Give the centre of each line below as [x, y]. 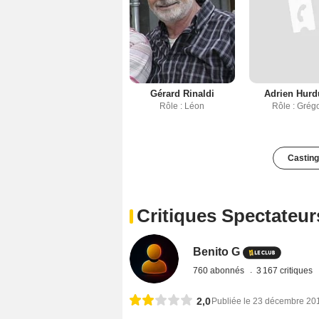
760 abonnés [220, 270]
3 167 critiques [286, 270]
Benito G [217, 251]
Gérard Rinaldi [182, 93]
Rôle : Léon [182, 106]
